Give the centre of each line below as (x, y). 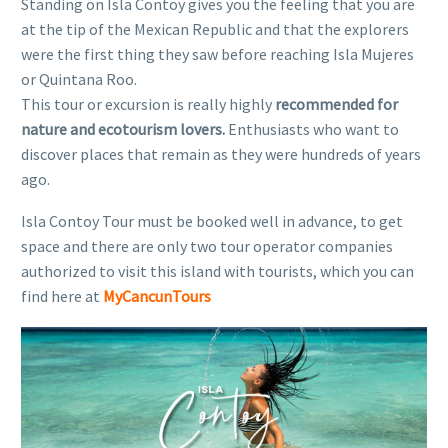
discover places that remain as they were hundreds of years (221, 153)
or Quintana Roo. (79, 78)
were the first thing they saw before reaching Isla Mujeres (217, 53)
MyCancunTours (157, 296)
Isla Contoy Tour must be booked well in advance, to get (212, 221)
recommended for (336, 103)
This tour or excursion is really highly (148, 103)
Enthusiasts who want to (312, 128)
